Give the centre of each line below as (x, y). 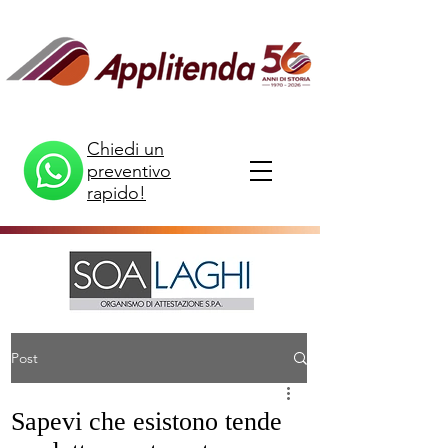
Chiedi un (125, 149)
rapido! (116, 193)
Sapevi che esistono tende (146, 421)
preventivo (129, 171)
